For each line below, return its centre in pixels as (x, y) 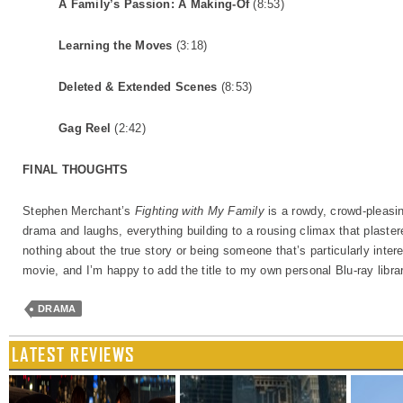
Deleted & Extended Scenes (138, 87)
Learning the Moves (116, 45)
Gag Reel (85, 128)
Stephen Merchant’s (79, 211)
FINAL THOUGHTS (76, 170)
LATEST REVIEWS (74, 354)
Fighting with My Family (199, 211)
